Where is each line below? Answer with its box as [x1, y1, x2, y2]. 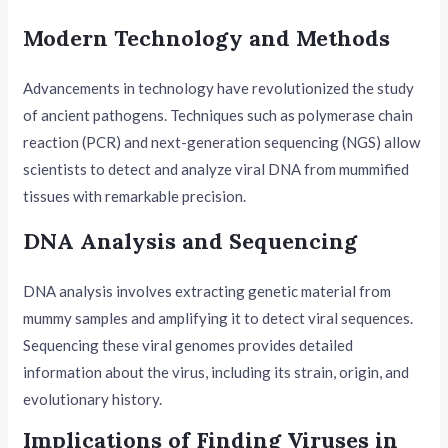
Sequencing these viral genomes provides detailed [23, 335, 354, 354]
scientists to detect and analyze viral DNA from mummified [23, 159, 410, 178]
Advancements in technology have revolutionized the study [23, 78, 415, 97]
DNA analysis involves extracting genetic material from [23, 281, 392, 300]
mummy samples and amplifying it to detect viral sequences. [23, 308, 414, 327]
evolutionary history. [23, 389, 163, 408]
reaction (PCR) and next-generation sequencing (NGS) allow [23, 132, 421, 151]
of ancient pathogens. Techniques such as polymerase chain [23, 105, 414, 124]
